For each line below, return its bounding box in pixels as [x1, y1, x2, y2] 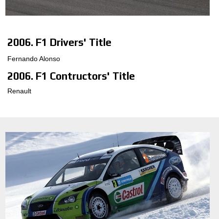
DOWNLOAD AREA [124, 119, 184, 127]
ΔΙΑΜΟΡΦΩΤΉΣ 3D [124, 13, 188, 22]
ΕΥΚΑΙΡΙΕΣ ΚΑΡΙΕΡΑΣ [124, 98, 193, 107]
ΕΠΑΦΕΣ [124, 38, 153, 46]
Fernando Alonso [7, 54, 60, 63]
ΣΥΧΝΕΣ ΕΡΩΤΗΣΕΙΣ [124, 58, 194, 66]
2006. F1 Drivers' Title [7, 36, 111, 49]
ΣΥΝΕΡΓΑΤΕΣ [124, 78, 169, 87]
